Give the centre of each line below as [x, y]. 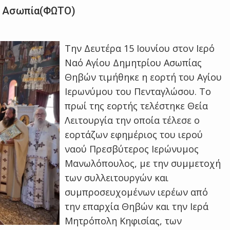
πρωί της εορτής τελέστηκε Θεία [137, 106]
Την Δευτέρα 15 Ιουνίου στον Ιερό [140, 48]
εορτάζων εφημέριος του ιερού [134, 135]
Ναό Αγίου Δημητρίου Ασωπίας [133, 63]
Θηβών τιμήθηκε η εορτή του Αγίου [143, 77]
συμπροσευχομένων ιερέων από [137, 192]
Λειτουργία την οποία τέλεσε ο [132, 120]
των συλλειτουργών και [117, 178]
